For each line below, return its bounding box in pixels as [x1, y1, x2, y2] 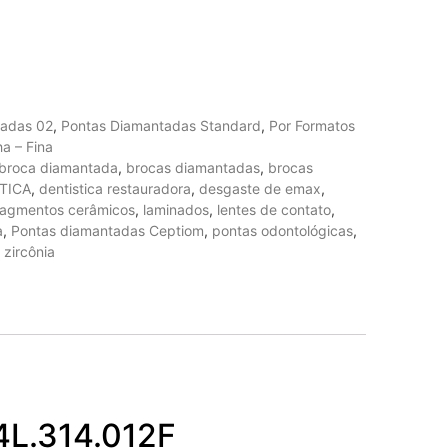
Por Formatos [269, 116, 355, 134]
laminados [143, 200, 209, 218]
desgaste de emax [199, 179, 321, 197]
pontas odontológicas [212, 221, 353, 239]
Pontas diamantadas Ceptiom [11, 221, 204, 239]
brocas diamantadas [126, 158, 260, 176]
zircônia [4, 242, 55, 260]
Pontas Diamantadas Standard [61, 116, 261, 134]
